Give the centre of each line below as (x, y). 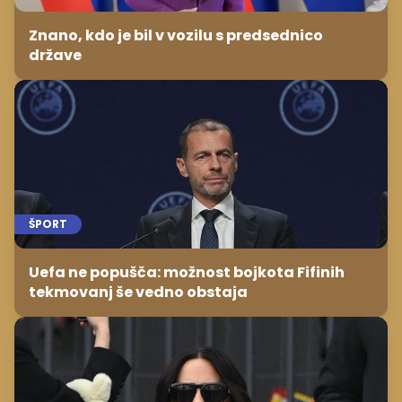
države (55, 56)
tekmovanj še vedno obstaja (138, 292)
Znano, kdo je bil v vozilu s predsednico (176, 36)
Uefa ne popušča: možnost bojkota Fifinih (187, 272)
